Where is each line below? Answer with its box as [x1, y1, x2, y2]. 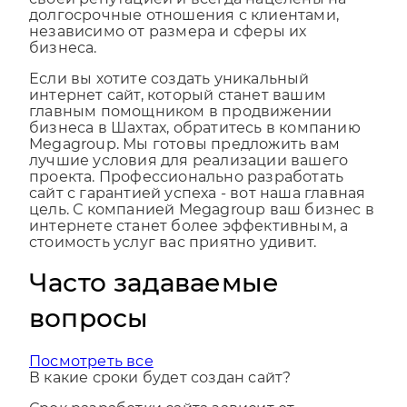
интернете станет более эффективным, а [29, 233, 349, 252]
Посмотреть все [29, 368, 154, 386]
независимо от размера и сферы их [29, 39, 307, 57]
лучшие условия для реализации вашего [29, 168, 349, 186]
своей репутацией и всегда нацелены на [29, 6, 347, 25]
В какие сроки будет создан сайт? [29, 384, 292, 402]
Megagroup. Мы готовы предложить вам [29, 152, 340, 170]
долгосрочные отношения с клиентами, [29, 23, 340, 41]
